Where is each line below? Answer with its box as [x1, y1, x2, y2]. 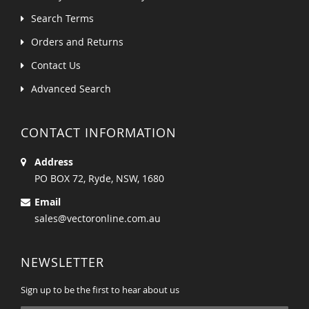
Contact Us [31, 59, 81, 72]
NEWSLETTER [21, 254, 104, 271]
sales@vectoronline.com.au [34, 212, 161, 226]
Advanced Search [31, 82, 111, 96]
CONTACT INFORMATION [21, 124, 177, 141]
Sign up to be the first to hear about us [21, 283, 179, 297]
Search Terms [31, 12, 94, 26]
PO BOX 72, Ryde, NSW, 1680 [34, 172, 164, 186]
